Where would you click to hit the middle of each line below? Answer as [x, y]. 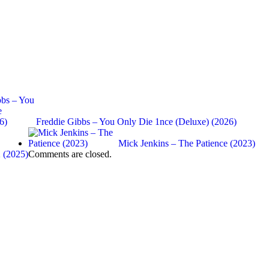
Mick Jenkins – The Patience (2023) [187, 144]
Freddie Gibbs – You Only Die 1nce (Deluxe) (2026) [136, 122]
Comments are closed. [70, 154]
